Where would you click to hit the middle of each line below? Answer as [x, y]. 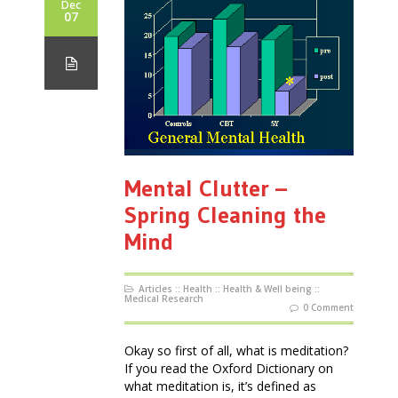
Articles [155, 289]
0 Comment [328, 308]
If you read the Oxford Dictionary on [229, 369]
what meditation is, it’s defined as [220, 386]
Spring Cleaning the [225, 215]
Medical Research [164, 299]
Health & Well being [267, 289]
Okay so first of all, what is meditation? [236, 351]
